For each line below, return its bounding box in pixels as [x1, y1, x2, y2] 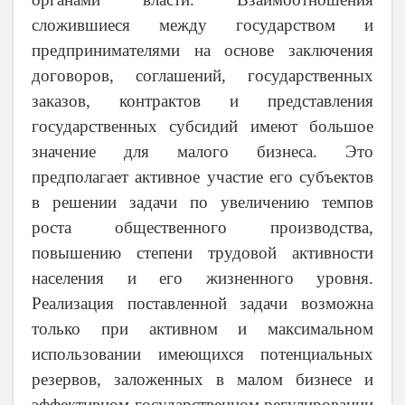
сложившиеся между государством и [32, 15, 373, 35]
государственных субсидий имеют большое [32, 117, 373, 137]
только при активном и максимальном [32, 319, 373, 339]
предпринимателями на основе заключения [32, 41, 373, 61]
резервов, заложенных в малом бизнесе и [32, 370, 373, 390]
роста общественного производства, [32, 218, 373, 238]
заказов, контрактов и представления [32, 91, 373, 111]
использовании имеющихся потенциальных [32, 344, 373, 364]
